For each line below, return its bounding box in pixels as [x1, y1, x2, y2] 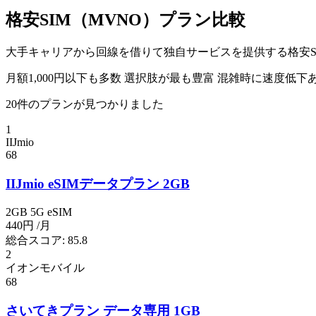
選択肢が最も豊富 [124, 71, 217, 84]
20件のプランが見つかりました [6, 97, 164, 110]
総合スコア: [6, 234, 68, 247]
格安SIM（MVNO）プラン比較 [6, 10, 245, 29]
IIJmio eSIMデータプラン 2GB [6, 176, 190, 191]
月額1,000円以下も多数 [6, 71, 124, 84]
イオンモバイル [6, 262, 85, 274]
